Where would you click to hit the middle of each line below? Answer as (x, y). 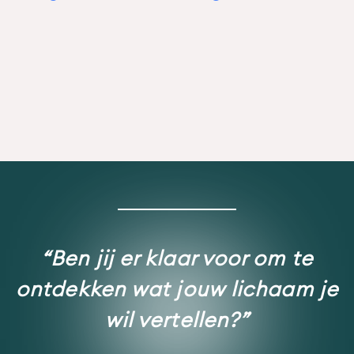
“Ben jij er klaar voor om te (177, 258)
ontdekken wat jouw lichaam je (177, 289)
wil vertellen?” (177, 320)
